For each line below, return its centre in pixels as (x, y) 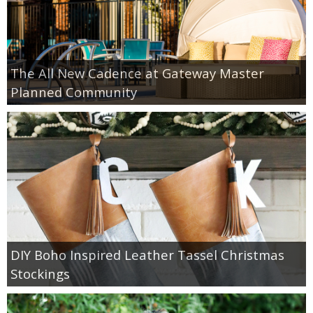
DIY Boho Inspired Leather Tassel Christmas (147, 254)
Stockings (40, 273)
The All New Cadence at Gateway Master (137, 73)
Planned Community (74, 92)
